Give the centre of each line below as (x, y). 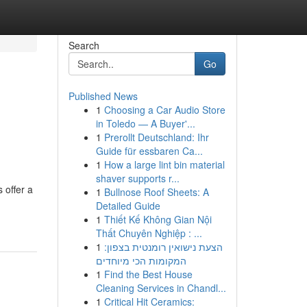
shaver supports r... (137, 178)
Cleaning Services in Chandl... (161, 288)
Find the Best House (148, 274)
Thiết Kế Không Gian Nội (158, 219)
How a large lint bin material (164, 164)
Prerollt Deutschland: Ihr (156, 137)
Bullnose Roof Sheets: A (156, 192)
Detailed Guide (128, 206)
